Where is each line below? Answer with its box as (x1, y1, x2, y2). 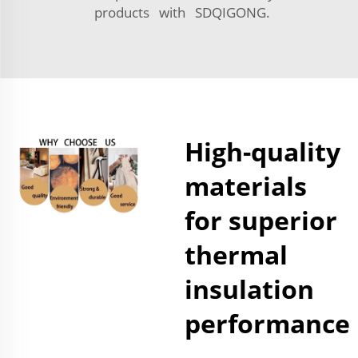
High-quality (185, 133, 340, 169)
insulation (185, 271, 314, 306)
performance (185, 305, 350, 340)
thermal (185, 237, 288, 272)
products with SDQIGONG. (88, 2, 270, 22)
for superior (185, 202, 337, 237)
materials (185, 168, 307, 203)
